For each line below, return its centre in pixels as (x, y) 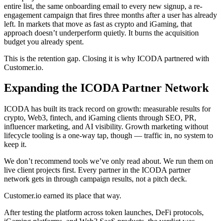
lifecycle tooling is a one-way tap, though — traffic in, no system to (109, 136)
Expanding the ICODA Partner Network (106, 88)
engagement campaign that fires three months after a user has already (110, 15)
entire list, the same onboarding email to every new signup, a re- (103, 6)
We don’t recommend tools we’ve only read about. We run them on (109, 161)
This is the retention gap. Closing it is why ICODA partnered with (107, 58)
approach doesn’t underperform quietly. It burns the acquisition (101, 33)
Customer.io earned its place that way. (63, 196)
